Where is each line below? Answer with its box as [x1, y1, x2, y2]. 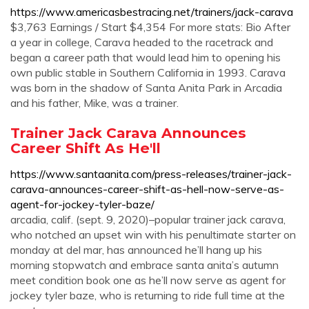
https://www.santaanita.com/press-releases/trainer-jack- [10, 167, 292, 181]
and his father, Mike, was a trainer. [10, 96, 179, 110]
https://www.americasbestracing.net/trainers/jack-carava [10, 5, 293, 19]
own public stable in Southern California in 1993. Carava [10, 66, 286, 79]
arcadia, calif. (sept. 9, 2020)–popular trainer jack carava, [10, 212, 286, 226]
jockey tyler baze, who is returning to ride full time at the [10, 288, 285, 302]
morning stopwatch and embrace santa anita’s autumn [10, 258, 279, 272]
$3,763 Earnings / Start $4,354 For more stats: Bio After [10, 20, 290, 34]
